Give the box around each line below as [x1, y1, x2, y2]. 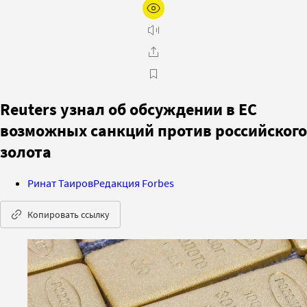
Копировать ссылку [27, 208, 110, 221]
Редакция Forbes [93, 175, 174, 190]
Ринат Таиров [27, 175, 93, 190]
